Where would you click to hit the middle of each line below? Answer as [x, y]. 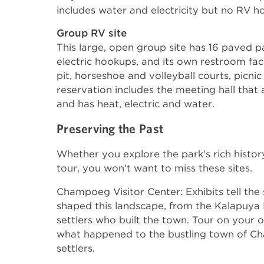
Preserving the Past [110, 128]
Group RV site [92, 33]
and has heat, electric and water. [136, 104]
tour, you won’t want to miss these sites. [154, 168]
